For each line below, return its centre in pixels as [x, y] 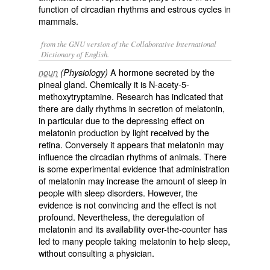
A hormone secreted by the [161, 72]
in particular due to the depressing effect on [121, 120]
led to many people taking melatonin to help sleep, [134, 240]
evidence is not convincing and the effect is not [127, 204]
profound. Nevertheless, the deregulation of [121, 216]
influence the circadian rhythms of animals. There [133, 156]
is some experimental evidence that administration [134, 168]
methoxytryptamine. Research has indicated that [131, 96]
